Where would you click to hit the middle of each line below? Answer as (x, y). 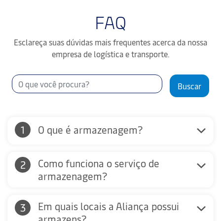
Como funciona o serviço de (99, 163)
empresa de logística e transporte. (110, 54)
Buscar (189, 86)
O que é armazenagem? (91, 130)
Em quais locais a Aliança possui (109, 206)
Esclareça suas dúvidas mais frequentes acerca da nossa (110, 42)
